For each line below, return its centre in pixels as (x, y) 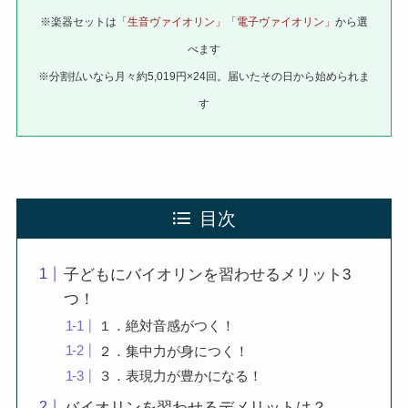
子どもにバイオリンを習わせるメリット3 (207, 274)
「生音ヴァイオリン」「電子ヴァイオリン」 (226, 22)
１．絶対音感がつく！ (167, 325)
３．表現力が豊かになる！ (181, 376)
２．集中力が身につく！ (174, 351)
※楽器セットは (78, 22)
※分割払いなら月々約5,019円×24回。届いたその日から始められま (204, 77)
